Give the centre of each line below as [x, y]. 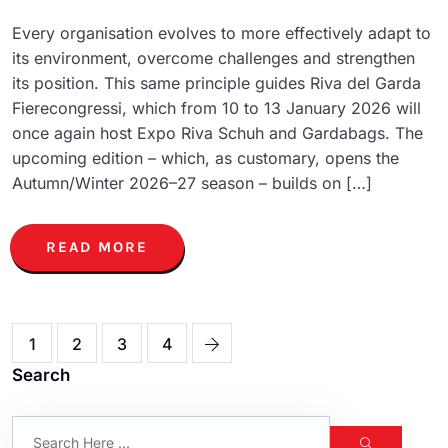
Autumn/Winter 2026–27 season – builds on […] [192, 182]
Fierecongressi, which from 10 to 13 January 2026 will [216, 107]
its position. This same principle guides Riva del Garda [216, 82]
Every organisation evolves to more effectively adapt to [221, 32]
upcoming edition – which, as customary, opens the [205, 157]
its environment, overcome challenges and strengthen [213, 57]
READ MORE [97, 246]
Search [41, 374]
